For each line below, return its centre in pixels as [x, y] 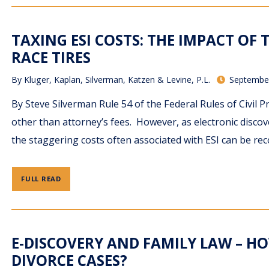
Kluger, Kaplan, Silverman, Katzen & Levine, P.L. [117, 80]
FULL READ [41, 179]
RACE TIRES [51, 58]
